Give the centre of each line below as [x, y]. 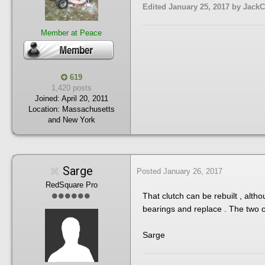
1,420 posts [71, 88]
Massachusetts [88, 109]
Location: [45, 109]
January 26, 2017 [193, 171]
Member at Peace [71, 33]
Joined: [47, 98]
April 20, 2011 [85, 98]
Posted [150, 171]
